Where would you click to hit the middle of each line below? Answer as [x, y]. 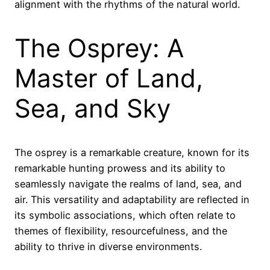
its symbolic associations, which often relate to [125, 215]
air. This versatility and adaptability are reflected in [132, 199]
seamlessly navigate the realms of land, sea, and [128, 184]
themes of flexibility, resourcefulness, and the [121, 231]
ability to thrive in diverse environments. [108, 246]
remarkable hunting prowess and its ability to [120, 168]
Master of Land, [109, 78]
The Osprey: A [99, 48]
